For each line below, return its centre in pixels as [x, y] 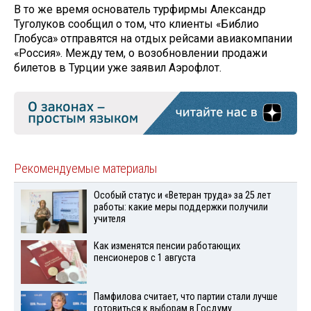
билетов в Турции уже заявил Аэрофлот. [118, 68]
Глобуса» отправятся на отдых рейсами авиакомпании [153, 39]
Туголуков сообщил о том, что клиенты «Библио [136, 24]
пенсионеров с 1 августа [144, 258]
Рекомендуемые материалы [86, 169]
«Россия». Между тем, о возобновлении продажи [141, 53]
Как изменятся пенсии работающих [167, 246]
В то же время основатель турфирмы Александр [140, 10]
